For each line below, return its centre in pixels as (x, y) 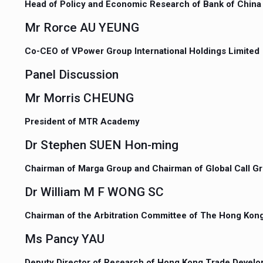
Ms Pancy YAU (64, 239)
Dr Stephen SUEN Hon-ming (101, 145)
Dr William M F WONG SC (94, 192)
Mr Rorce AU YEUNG (82, 28)
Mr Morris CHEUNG (79, 98)
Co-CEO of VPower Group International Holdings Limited (142, 51)
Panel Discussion (71, 75)
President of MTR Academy (82, 122)
